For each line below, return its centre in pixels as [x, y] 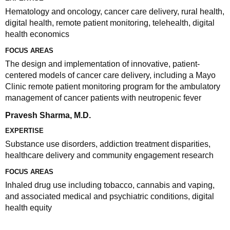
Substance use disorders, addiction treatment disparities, [108, 144]
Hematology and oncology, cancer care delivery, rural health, [115, 12]
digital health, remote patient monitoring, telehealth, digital [110, 23]
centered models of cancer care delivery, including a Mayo [110, 75]
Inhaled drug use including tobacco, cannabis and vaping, [110, 185]
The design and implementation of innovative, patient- [102, 64]
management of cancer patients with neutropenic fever [103, 98]
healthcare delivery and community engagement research [109, 155]
